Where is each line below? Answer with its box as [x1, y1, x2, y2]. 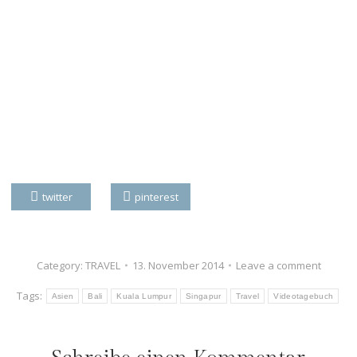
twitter [41, 189, 73, 204]
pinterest [135, 189, 178, 204]
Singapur [186, 291, 222, 300]
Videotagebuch [273, 291, 334, 300]
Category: [36, 257, 85, 273]
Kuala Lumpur [116, 291, 172, 300]
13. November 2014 [131, 257, 224, 273]
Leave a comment [235, 257, 321, 273]
